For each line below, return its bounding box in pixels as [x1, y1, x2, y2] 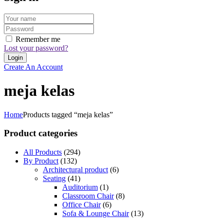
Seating [43, 174, 66, 182]
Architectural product [43, 165, 108, 174]
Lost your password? [4, 43, 68, 52]
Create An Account [4, 62, 63, 71]
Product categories [4, 128, 77, 139]
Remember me [16, 35, 60, 43]
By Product [23, 157, 58, 165]
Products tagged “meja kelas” [23, 110, 113, 119]
